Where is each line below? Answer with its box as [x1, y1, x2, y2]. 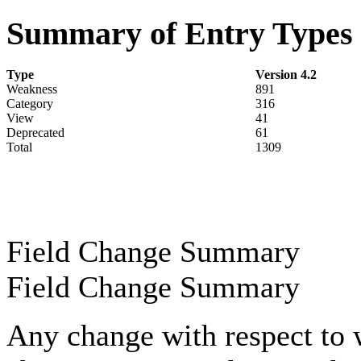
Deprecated [6, 126, 64, 140]
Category [6, 97, 53, 111]
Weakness [6, 82, 57, 97]
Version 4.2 [255, 68, 317, 82]
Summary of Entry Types [6, 16, 353, 52]
